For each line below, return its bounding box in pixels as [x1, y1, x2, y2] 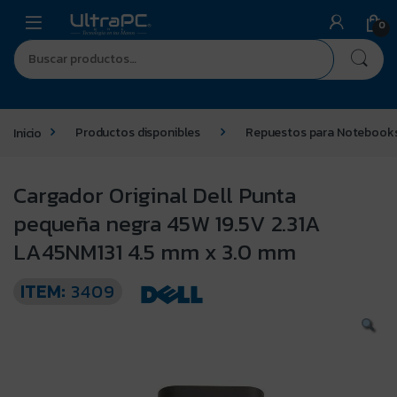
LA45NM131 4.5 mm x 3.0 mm [13, 234, 296, 269]
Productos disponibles [75, 123, 201, 142]
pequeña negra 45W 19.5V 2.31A [13, 206, 321, 240]
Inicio [13, 123, 43, 142]
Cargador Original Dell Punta [13, 177, 297, 212]
